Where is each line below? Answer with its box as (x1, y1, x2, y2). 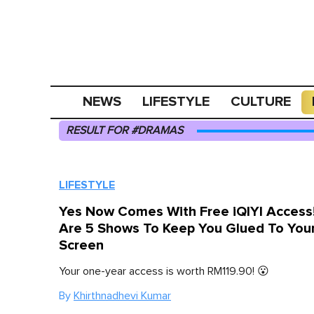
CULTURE (231, 93, 292, 110)
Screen (59, 237, 104, 254)
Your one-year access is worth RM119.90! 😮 (59, 266, 269, 277)
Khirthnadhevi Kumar (74, 290, 171, 301)
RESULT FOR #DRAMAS (66, 125, 183, 136)
